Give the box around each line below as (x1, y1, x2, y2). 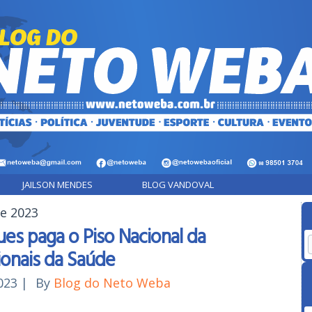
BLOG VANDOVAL (142, 178, 214, 191)
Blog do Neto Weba (54, 274, 171, 291)
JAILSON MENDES (22, 178, 93, 191)
